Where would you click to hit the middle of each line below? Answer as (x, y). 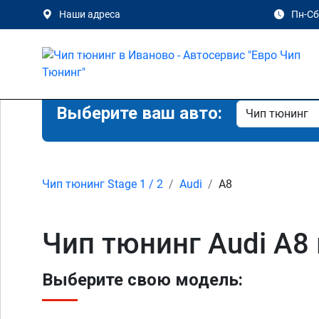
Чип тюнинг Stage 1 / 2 (103, 184)
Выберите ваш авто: (139, 113)
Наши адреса (90, 14)
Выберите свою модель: (142, 280)
